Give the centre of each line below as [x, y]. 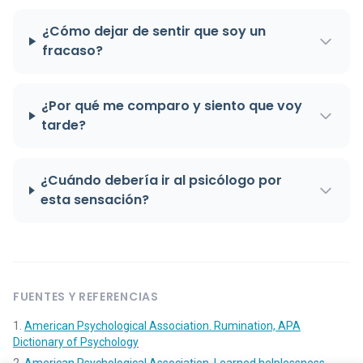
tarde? [64, 126]
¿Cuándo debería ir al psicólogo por [162, 181]
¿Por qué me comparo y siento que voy [172, 106]
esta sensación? [95, 200]
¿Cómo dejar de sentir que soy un [154, 32]
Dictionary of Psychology [76, 342]
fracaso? [73, 51]
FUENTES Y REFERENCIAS [86, 297]
